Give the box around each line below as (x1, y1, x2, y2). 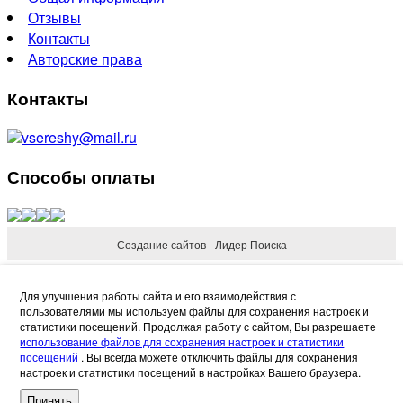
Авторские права (28, 49, 142, 69)
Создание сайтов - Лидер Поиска (116, 236, 287, 252)
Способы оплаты (7, 165, 155, 190)
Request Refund (14, 379, 100, 397)
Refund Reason (7, 276, 128, 301)
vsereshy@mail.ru (22, 127, 137, 148)
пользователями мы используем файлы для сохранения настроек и (20, 303, 370, 318)
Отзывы (28, 7, 81, 28)
